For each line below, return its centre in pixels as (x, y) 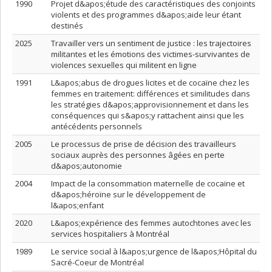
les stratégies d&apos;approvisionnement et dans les (150, 104)
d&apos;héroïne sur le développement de (128, 194)
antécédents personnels (97, 126)
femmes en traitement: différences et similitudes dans (151, 93)
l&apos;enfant (77, 205)
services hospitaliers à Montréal (110, 234)
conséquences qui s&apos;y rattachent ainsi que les (148, 115)
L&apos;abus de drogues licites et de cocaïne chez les (150, 83)
